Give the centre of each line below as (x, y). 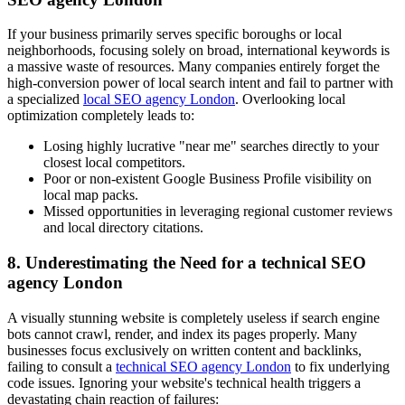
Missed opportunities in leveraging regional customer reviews (218, 212)
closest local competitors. (114, 163)
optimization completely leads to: (101, 116)
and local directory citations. (123, 228)
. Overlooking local (290, 99)
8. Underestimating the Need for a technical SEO (187, 263)
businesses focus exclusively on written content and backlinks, (184, 350)
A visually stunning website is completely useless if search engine (193, 317)
